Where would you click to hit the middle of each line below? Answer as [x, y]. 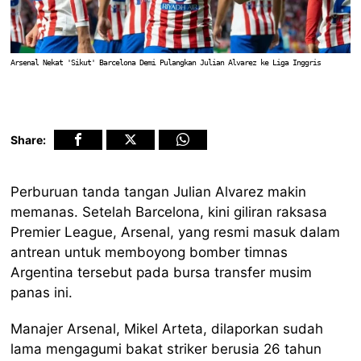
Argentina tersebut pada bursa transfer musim [162, 272]
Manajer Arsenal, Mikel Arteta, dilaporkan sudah [167, 328]
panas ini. [42, 292]
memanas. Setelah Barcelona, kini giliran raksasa [169, 212]
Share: [29, 139]
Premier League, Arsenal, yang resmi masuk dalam [176, 232]
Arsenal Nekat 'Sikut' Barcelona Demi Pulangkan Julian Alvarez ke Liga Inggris [166, 62]
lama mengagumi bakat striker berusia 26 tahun [166, 349]
